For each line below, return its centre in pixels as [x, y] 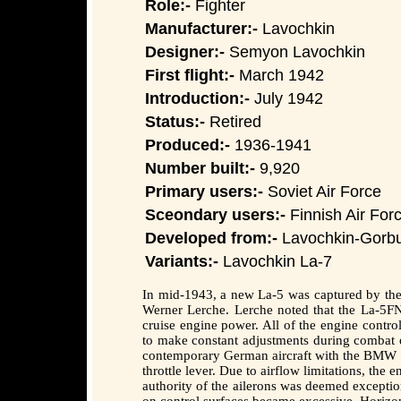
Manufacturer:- [201, 28]
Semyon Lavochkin [295, 51]
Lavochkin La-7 [275, 260]
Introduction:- [197, 98]
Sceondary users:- [215, 214]
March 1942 [279, 74]
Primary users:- [204, 191]
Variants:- [182, 260]
